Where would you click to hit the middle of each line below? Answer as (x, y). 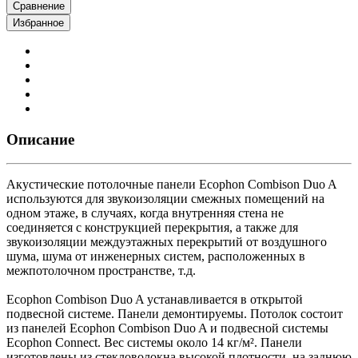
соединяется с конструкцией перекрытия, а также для (152, 228)
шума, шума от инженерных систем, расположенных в (156, 257)
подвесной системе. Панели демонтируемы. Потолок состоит (175, 314)
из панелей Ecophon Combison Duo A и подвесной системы (167, 328)
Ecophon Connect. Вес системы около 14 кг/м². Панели (154, 343)
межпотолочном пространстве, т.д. (101, 271)
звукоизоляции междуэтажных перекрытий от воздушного (167, 242)
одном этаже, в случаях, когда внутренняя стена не (145, 213)
